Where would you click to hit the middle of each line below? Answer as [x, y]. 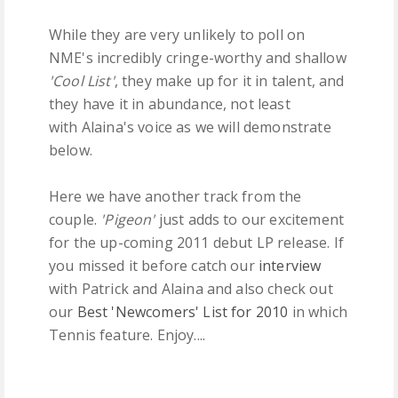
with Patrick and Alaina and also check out [191, 289]
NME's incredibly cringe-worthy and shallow [198, 58]
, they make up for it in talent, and [229, 81]
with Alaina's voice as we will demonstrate [190, 127]
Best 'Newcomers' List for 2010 [183, 312]
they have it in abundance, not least [170, 104]
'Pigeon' [128, 219]
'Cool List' [82, 81]
